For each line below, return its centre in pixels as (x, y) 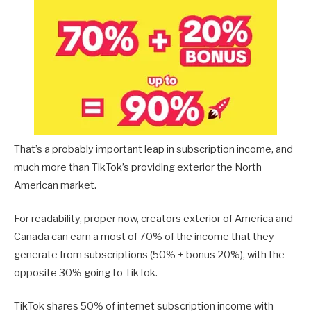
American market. (55, 186)
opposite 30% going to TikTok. (86, 273)
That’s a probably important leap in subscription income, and (153, 150)
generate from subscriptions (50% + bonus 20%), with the (149, 255)
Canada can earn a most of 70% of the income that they (144, 237)
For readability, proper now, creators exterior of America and (153, 219)
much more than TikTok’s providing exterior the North (138, 168)
